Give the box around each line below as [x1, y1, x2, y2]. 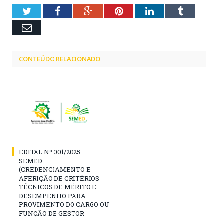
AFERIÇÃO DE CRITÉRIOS [19, 173, 99, 182]
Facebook [59, 5, 98, 16]
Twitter [31, 5, 60, 16]
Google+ [92, 5, 127, 16]
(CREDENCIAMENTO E [19, 164, 91, 174]
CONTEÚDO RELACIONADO [19, 54, 100, 63]
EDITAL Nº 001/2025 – [19, 147, 86, 156]
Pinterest [122, 5, 158, 16]
